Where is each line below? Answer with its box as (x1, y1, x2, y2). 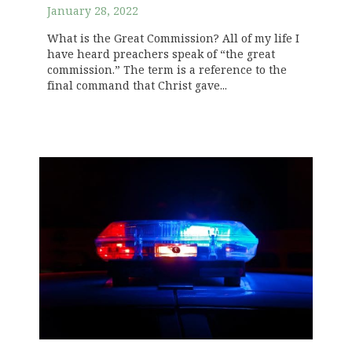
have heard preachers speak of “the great (47, 48, 275, 62)
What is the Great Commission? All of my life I (47, 32, 299, 46)
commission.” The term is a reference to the (47, 64, 287, 78)
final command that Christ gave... (47, 79, 227, 93)
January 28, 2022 (47, 5, 138, 19)
